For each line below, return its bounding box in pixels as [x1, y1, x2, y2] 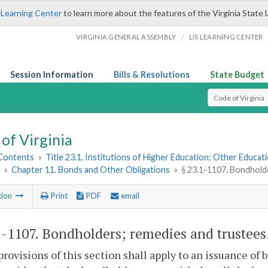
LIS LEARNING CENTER [188, 33, 263, 41]
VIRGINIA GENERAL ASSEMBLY [76, 33, 176, 41]
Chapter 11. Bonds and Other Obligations [11, 165, 170, 175]
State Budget [210, 69, 264, 80]
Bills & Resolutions [114, 69, 190, 80]
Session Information [10, 69, 93, 80]
